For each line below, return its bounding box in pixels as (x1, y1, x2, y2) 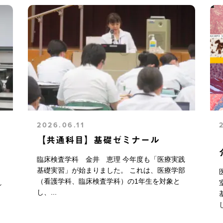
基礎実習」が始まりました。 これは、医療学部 (37, 166, 186, 174)
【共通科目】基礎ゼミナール (37, 135, 160, 144)
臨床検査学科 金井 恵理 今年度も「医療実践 (37, 155, 186, 163)
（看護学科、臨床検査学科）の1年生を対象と (37, 177, 181, 185)
